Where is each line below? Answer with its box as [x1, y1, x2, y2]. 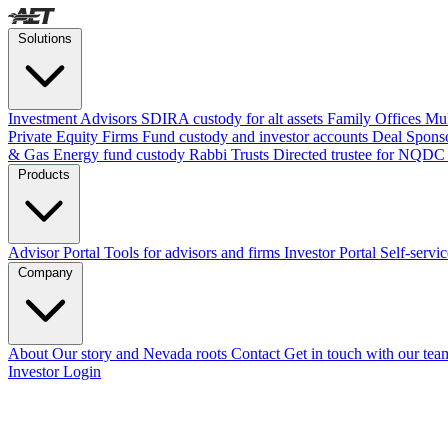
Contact [231, 345, 280, 362]
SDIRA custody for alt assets [141, 110, 323, 127]
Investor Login [8, 363, 101, 380]
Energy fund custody [53, 146, 185, 163]
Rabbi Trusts [189, 146, 269, 163]
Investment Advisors [8, 110, 137, 127]
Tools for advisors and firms [104, 244, 280, 261]
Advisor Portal [8, 244, 100, 261]
